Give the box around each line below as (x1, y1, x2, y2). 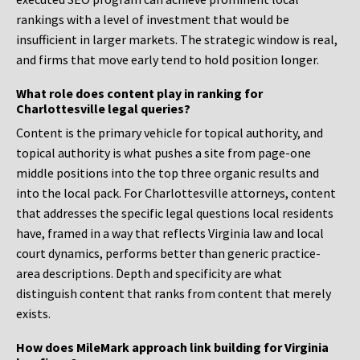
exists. (16, 305, 51, 322)
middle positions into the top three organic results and (16, 165, 319, 182)
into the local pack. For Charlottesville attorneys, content (16, 185, 336, 202)
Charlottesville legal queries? (16, 100, 190, 117)
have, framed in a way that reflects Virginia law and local (16, 225, 324, 242)
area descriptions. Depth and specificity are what (16, 265, 282, 282)
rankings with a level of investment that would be (16, 11, 289, 28)
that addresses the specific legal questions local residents (16, 205, 333, 222)
